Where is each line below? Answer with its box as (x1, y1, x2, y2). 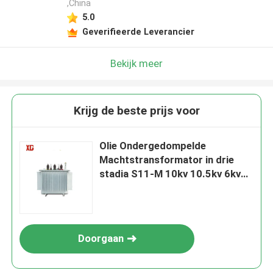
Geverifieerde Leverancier (82, 26, 194, 37)
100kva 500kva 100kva (99, 182, 207, 194)
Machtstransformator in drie (99, 154, 235, 166)
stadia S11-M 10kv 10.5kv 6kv (99, 168, 241, 180)
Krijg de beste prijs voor (73, 104, 200, 118)
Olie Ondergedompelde (99, 140, 207, 152)
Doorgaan (77, 232, 124, 245)
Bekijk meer (110, 57, 163, 69)
